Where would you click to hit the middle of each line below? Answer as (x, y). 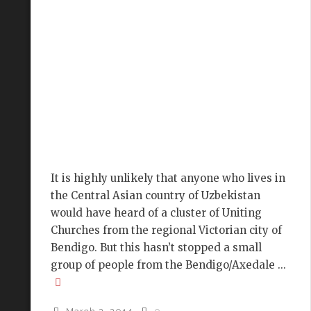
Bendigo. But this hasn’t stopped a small (156, 247)
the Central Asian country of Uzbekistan (155, 195)
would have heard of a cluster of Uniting (156, 212)
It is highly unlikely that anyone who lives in (168, 178)
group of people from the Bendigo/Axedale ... (168, 264)
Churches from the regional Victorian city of (166, 230)
